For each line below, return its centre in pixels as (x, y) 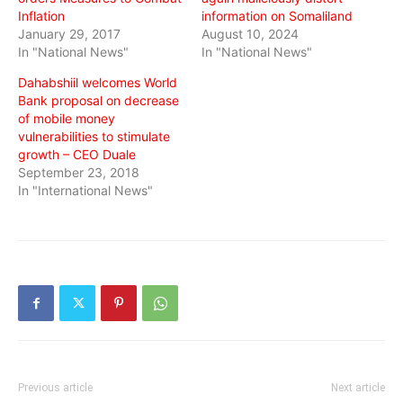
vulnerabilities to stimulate (94, 136)
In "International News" (85, 190)
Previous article (55, 388)
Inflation (41, 16)
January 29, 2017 (69, 34)
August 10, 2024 (250, 34)
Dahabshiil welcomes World (98, 82)
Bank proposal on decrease (99, 100)
